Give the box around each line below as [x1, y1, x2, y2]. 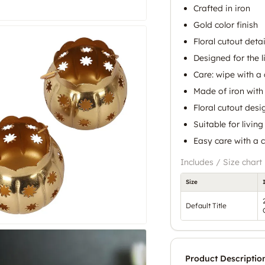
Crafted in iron [193, 2, 250, 14]
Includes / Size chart [180, 156, 262, 167]
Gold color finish [193, 19, 258, 30]
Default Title [186, 201, 227, 210]
